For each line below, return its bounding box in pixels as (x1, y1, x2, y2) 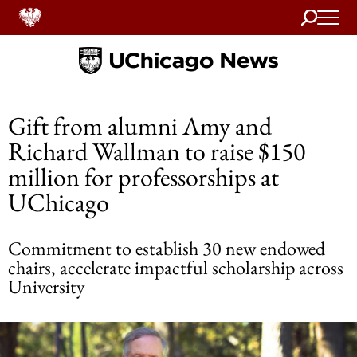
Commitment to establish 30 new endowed (8, 236, 325, 261)
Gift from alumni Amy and (8, 109, 272, 143)
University (8, 274, 85, 299)
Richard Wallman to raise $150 (8, 135, 305, 168)
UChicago (8, 186, 109, 219)
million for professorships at (8, 160, 279, 194)
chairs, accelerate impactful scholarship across (8, 255, 343, 280)
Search (301, 6, 332, 23)
